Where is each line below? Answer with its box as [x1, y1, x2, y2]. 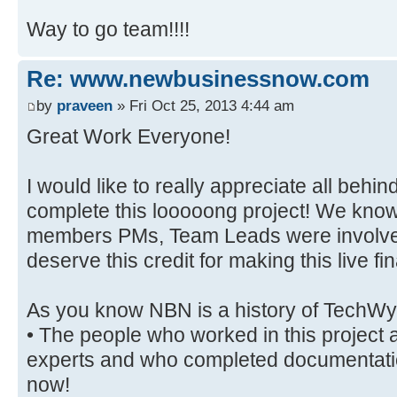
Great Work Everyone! [27, 124, 230, 148]
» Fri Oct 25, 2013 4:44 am [113, 96, 294, 114]
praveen [57, 96, 113, 114]
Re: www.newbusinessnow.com [27, 66, 370, 93]
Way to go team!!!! [27, 18, 190, 42]
